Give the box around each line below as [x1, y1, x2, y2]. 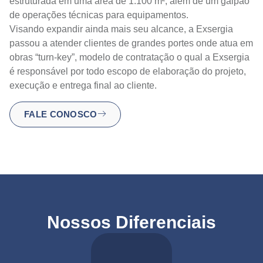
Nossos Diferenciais [47, 213, 216, 232]
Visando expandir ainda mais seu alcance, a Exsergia [9, 24, 233, 34]
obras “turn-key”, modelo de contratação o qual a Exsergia [9, 52, 249, 62]
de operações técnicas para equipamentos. [9, 10, 188, 20]
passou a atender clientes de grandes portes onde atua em [9, 38, 253, 48]
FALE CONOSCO [24, 110, 97, 119]
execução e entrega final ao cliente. [9, 80, 157, 90]
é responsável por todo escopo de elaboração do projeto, [9, 66, 246, 76]
